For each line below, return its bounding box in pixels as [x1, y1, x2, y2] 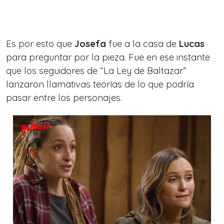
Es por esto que [6, 38, 74, 49]
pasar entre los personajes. [6, 92, 122, 103]
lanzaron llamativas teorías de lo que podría [6, 78, 194, 90]
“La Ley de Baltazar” [100, 65, 186, 76]
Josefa [74, 38, 106, 49]
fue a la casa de [106, 38, 179, 49]
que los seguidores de [6, 65, 100, 76]
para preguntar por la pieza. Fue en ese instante [6, 51, 210, 63]
